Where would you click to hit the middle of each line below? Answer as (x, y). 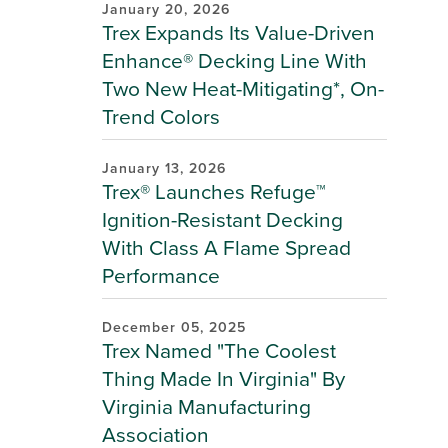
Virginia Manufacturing (206, 406)
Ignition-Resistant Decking (222, 219)
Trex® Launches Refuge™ (214, 191)
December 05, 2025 (174, 327)
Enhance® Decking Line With (234, 60)
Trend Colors (161, 116)
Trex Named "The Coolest (219, 350)
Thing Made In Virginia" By (223, 378)
